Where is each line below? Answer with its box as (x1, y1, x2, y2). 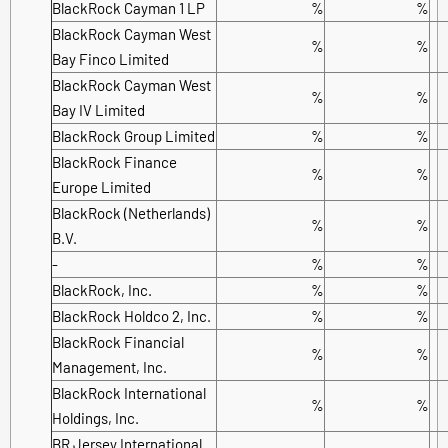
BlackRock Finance (52, 152, 177, 171)
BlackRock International (52, 383, 206, 402)
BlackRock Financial (52, 332, 184, 351)
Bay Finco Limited (52, 49, 169, 68)
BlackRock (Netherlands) (52, 203, 210, 222)
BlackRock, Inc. (52, 280, 152, 299)
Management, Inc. (52, 357, 167, 376)
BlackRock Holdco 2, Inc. (52, 306, 211, 325)
